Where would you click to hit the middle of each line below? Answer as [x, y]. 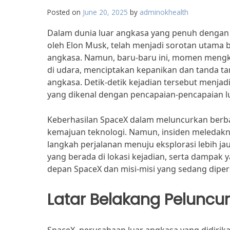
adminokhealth [164, 12]
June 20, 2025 [105, 12]
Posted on [65, 12]
